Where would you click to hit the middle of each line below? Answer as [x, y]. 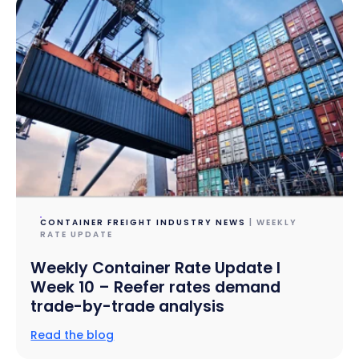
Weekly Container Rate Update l [156, 268]
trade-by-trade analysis [128, 306]
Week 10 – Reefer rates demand [156, 287]
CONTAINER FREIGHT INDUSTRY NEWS [143, 223]
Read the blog [73, 335]
